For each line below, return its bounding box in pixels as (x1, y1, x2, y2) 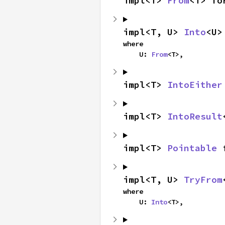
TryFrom (184, 174, 222, 185)
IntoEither (167, 79, 222, 90)
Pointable (167, 142, 217, 154)
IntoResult (167, 110, 222, 122)
